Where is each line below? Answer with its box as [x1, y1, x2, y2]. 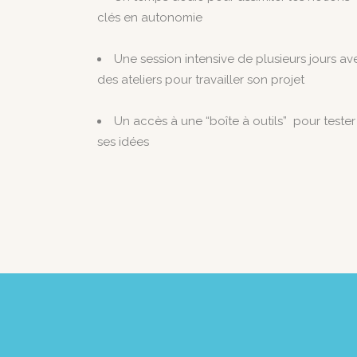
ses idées [97, 135, 149, 149]
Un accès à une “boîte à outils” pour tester [114, 114, 355, 128]
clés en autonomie [97, 10, 202, 25]
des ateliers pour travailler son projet [97, 73, 308, 87]
